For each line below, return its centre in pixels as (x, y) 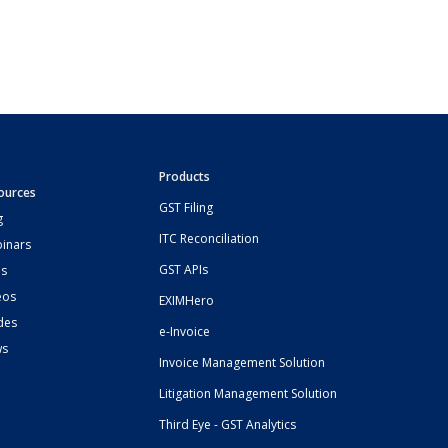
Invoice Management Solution (242, 363)
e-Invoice (185, 332)
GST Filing (186, 208)
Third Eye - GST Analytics (228, 425)
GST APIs (184, 270)
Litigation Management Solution (248, 394)
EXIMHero (187, 301)
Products (185, 177)
